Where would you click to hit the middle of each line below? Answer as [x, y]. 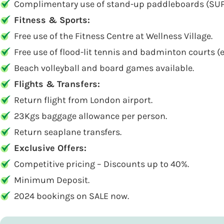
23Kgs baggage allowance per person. [90, 116]
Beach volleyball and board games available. [104, 68]
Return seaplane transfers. [68, 132]
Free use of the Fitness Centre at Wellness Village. [113, 36]
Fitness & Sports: [52, 20]
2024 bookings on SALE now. [71, 196]
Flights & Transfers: [57, 84]
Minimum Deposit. [52, 180]
